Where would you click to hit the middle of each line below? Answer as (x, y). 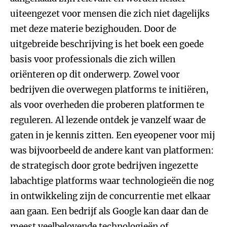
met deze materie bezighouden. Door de (93, 29)
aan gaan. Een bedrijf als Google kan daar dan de (109, 211)
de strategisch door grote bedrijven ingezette (104, 166)
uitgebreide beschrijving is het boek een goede (107, 44)
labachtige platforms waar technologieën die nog (112, 181)
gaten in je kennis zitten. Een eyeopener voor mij (112, 135)
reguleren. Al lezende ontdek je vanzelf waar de (108, 120)
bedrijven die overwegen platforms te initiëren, (109, 90)
